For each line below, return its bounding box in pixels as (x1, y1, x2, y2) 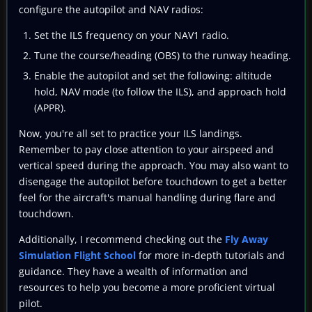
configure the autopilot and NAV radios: (19, 2, 203, 16)
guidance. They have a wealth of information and (19, 264, 248, 278)
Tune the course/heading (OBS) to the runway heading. (34, 48, 291, 62)
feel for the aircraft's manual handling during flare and (19, 190, 276, 204)
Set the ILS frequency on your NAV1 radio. (34, 28, 229, 42)
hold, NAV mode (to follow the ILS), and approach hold (34, 84, 286, 98)
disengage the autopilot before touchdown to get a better (19, 174, 287, 188)
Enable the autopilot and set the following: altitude (34, 68, 272, 82)
